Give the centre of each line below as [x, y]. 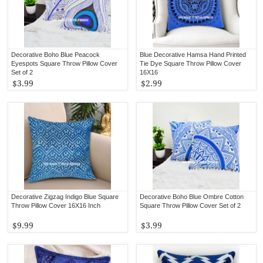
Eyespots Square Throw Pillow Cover [65, 63]
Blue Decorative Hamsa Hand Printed [193, 54]
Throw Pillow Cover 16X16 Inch [56, 205]
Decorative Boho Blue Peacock [56, 54]
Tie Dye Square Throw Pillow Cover [191, 63]
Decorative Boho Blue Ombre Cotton [192, 196]
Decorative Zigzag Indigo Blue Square [65, 196]
